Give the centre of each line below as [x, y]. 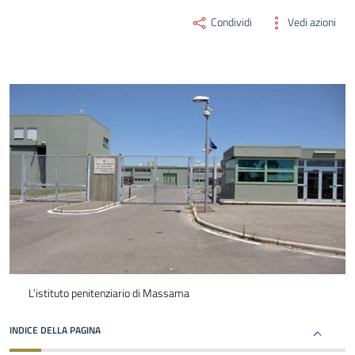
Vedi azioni [311, 22]
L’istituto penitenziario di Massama [109, 293]
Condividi [230, 22]
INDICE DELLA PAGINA [55, 330]
